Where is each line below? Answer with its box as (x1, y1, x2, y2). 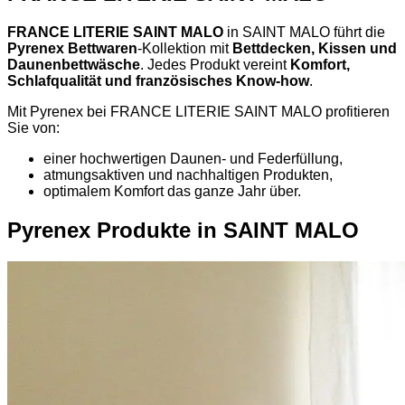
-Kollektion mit (137, 41, 232, 57)
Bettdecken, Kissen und (232, 41, 397, 57)
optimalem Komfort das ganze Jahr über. (43, 184, 301, 200)
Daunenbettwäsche (7, 57, 140, 73)
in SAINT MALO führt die (223, 24, 385, 41)
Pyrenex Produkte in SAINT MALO (7, 218, 359, 243)
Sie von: (7, 120, 60, 137)
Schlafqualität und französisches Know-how (7, 73, 309, 89)
